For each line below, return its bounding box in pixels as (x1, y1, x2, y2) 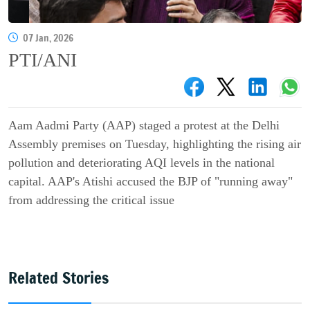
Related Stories (8, 266, 109, 290)
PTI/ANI (8, 49, 77, 71)
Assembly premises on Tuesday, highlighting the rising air (8, 137, 301, 152)
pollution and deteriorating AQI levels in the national (8, 156, 275, 170)
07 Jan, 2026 (23, 31, 73, 46)
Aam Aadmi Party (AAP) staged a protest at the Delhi (8, 118, 280, 133)
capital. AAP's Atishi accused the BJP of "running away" (8, 174, 293, 189)
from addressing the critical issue (8, 193, 174, 208)
